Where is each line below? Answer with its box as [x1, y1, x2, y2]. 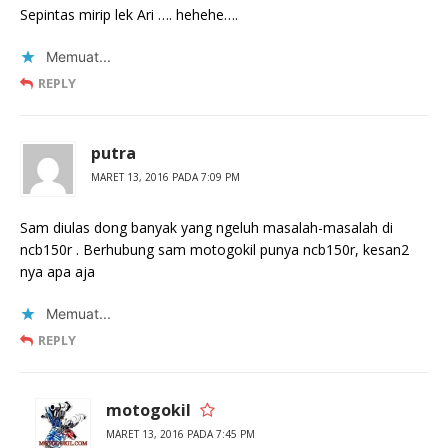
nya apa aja [20, 262, 95, 282]
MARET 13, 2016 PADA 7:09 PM [91, 170, 240, 185]
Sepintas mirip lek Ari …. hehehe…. [20, 5, 238, 25]
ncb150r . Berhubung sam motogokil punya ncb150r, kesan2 [20, 240, 409, 260]
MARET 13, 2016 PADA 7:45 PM [106, 427, 255, 442]
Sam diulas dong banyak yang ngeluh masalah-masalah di [20, 218, 393, 238]
